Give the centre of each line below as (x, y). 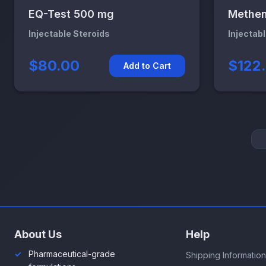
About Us (38, 235)
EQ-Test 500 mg (71, 14)
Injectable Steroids (69, 33)
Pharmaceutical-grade (72, 254)
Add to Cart (147, 65)
